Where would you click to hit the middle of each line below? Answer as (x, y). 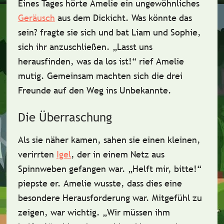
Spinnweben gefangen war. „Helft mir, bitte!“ (109, 169)
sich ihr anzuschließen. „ (67, 47)
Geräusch (36, 18)
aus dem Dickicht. (93, 18)
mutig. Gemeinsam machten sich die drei (100, 76)
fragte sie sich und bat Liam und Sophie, (119, 32)
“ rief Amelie (158, 61)
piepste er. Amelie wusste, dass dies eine (100, 183)
